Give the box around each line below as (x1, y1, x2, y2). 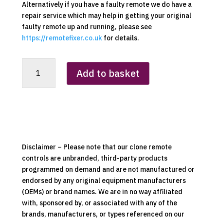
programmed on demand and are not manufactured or (21, 165, 195, 174)
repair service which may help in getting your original (21, 11, 191, 20)
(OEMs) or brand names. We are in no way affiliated (21, 187, 182, 197)
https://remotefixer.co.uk (21, 34, 102, 43)
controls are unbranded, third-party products (21, 154, 167, 163)
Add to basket (76, 66, 140, 80)
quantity (21, 137, 49, 146)
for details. (102, 34, 139, 43)
